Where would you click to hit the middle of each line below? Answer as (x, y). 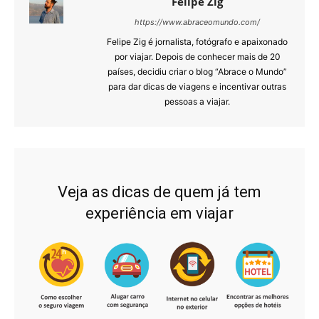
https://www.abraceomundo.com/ (197, 22)
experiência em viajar (159, 214)
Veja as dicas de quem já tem (159, 192)
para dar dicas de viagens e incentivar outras (197, 87)
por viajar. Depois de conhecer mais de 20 (197, 57)
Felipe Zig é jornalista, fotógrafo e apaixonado (197, 42)
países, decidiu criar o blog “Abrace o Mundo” (197, 72)
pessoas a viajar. (197, 102)
